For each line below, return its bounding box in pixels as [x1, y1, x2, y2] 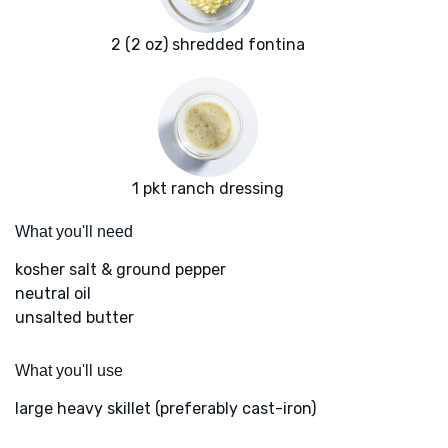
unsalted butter [15, 308, 134, 328]
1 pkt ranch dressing [132, 179, 284, 199]
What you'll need [15, 223, 133, 241]
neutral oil [15, 284, 91, 304]
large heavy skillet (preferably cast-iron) [15, 399, 316, 419]
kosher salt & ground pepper [15, 260, 226, 280]
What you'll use [15, 362, 123, 380]
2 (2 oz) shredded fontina [111, 35, 305, 55]
